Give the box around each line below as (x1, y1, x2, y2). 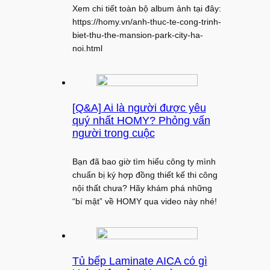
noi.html (72, 43, 102, 54)
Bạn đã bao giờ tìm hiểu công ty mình (72, 157, 216, 167)
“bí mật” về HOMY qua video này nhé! (72, 196, 217, 207)
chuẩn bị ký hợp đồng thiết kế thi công (72, 170, 218, 180)
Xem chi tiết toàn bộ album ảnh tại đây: (72, 4, 221, 14)
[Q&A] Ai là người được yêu (72, 102, 206, 115)
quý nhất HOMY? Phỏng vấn (72, 115, 210, 127)
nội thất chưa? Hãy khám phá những (72, 183, 212, 193)
